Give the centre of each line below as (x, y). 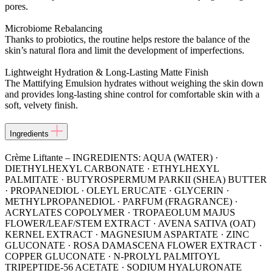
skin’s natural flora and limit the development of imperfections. (125, 51)
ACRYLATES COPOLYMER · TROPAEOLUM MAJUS (120, 213)
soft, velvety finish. (41, 105)
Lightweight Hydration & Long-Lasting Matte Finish (107, 73)
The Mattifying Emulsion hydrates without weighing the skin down (134, 83)
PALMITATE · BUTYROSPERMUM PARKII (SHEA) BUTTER (136, 180)
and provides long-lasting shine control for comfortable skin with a (132, 94)
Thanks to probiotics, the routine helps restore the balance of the (127, 40)
